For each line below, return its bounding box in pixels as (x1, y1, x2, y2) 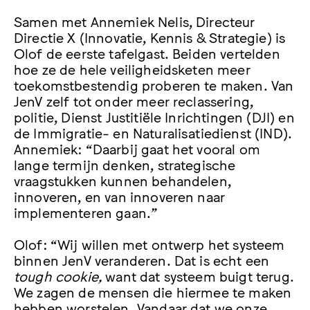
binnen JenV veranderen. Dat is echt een (14, 250, 270, 268)
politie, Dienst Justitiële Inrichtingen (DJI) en (14, 108, 295, 125)
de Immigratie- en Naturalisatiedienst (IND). (14, 124, 296, 141)
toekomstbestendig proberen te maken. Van (14, 76, 294, 93)
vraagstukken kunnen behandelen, (14, 172, 231, 189)
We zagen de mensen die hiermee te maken (14, 282, 292, 300)
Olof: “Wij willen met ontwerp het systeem (14, 235, 285, 252)
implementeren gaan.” (14, 203, 158, 221)
